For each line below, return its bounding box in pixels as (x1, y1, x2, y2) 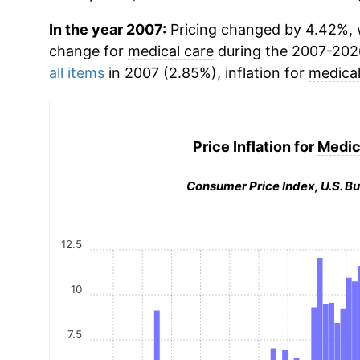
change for (48, 43, 128, 59)
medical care (127, 43, 214, 59)
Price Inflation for (192, 137, 317, 155)
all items (48, 64, 104, 81)
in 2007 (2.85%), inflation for (104, 64, 309, 81)
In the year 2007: (48, 21, 166, 38)
